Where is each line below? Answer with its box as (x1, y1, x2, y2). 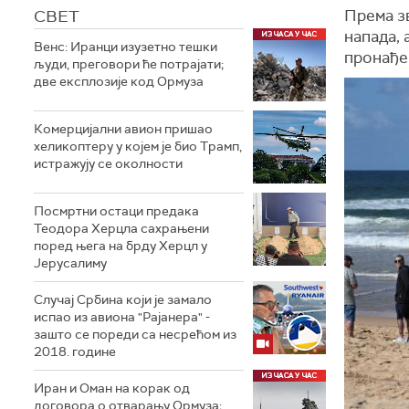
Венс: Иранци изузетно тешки (34, 38, 217, 55)
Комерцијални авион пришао (34, 121, 213, 137)
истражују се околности (34, 155, 183, 172)
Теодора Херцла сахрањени (34, 220, 209, 236)
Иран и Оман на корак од (34, 380, 190, 396)
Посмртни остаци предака (34, 203, 199, 219)
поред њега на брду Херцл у (34, 237, 207, 254)
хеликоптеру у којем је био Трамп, (34, 138, 242, 154)
